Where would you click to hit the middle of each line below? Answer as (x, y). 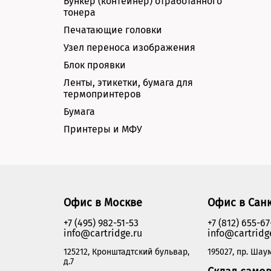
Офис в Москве (103, 203)
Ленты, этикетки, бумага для (128, 83)
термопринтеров (102, 94)
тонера (80, 13)
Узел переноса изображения (129, 48)
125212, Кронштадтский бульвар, (126, 252)
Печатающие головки (113, 30)
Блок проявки (95, 65)
